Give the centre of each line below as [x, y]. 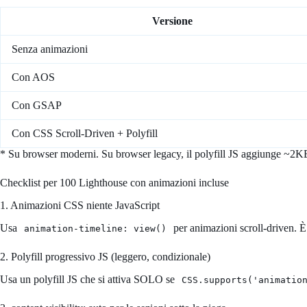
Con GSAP [37, 106]
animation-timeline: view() [95, 228]
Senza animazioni [50, 49]
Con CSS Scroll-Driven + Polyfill [85, 134]
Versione [172, 21]
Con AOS [33, 77]
